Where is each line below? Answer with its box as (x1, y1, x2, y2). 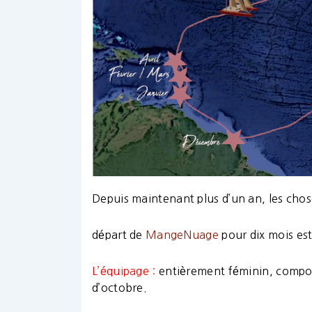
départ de (92, 229, 146, 241)
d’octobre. (92, 282, 148, 294)
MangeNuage (146, 229, 219, 241)
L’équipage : (92, 265, 156, 277)
